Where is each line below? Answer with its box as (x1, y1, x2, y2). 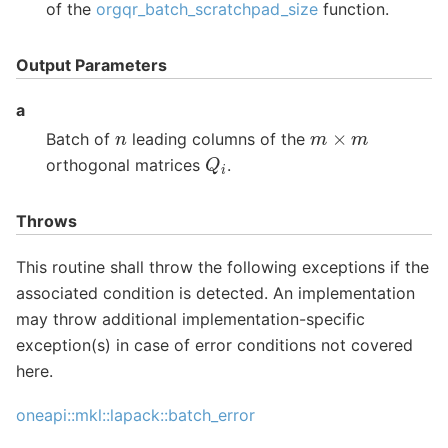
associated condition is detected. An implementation (16, 282, 415, 303)
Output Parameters (16, 54, 167, 75)
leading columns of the (126, 129, 310, 150)
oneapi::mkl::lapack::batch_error (16, 405, 255, 425)
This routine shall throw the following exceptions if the (16, 256, 429, 277)
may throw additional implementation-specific (16, 308, 365, 329)
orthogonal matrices (46, 155, 205, 176)
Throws (16, 211, 77, 232)
